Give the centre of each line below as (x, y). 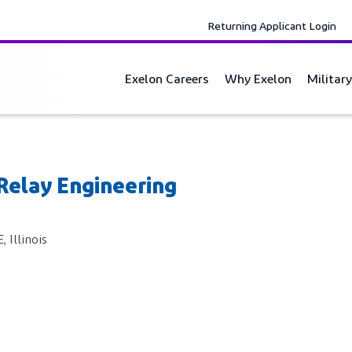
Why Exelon (258, 78)
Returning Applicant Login (272, 26)
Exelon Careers (167, 78)
